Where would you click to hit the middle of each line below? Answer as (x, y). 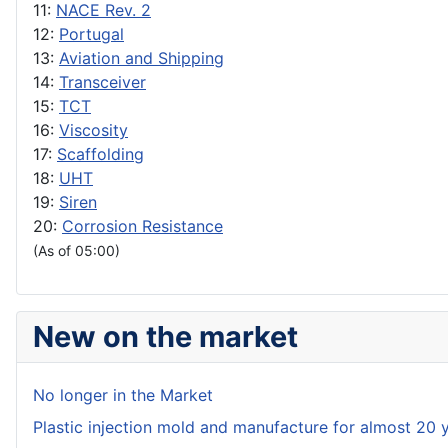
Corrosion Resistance (142, 226)
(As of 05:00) (76, 251)
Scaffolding (100, 154)
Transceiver (102, 82)
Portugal (91, 34)
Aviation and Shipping (141, 58)
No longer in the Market (123, 395)
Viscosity (93, 130)
